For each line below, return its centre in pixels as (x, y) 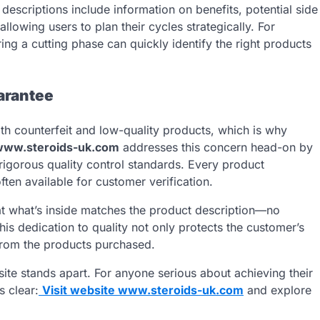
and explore (277, 290)
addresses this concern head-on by (216, 147)
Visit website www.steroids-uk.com (143, 290)
